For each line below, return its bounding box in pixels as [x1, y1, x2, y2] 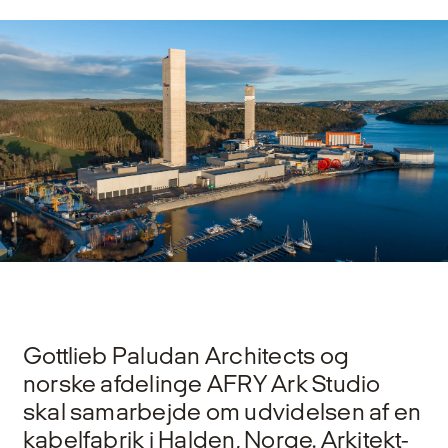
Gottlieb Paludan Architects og [22, 342, 350, 368]
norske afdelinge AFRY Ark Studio [22, 370, 381, 396]
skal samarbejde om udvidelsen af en [22, 398, 422, 424]
